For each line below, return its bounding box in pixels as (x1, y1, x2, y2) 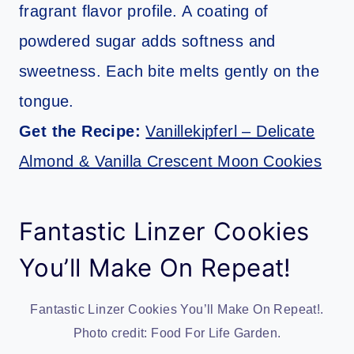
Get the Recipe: (19, 122, 146, 141)
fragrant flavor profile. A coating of (19, 2, 269, 21)
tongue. (19, 92, 74, 111)
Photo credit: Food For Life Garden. (73, 326, 281, 341)
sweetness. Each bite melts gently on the (19, 62, 319, 81)
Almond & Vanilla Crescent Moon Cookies (19, 153, 322, 171)
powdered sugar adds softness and (19, 32, 276, 51)
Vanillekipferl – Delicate (145, 122, 315, 141)
